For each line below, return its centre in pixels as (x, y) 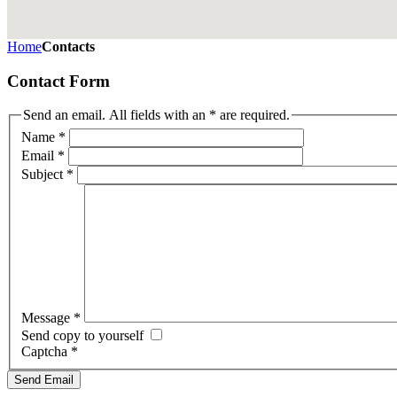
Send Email (44, 380)
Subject (42, 175)
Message (46, 318)
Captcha (44, 352)
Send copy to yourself (82, 336)
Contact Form (58, 81)
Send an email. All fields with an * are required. (156, 115)
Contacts (68, 47)
